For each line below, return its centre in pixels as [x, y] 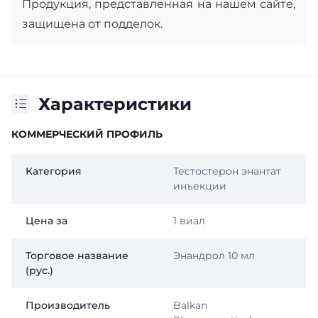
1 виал [189, 220]
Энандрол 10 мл [214, 255]
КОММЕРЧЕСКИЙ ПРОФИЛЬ [87, 134]
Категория [54, 171]
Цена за [46, 220]
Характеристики [115, 104]
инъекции [199, 186]
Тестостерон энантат [227, 171]
